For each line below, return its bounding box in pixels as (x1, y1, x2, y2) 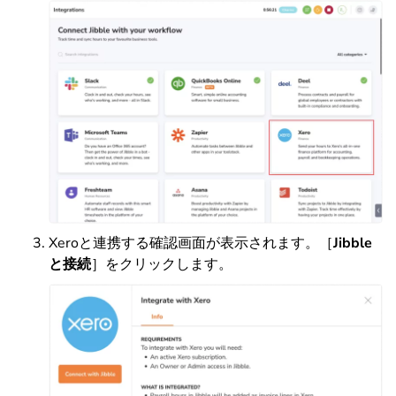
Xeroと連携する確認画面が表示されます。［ (49, 233, 333, 254)
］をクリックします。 (91, 255, 232, 275)
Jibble (333, 233, 372, 254)
